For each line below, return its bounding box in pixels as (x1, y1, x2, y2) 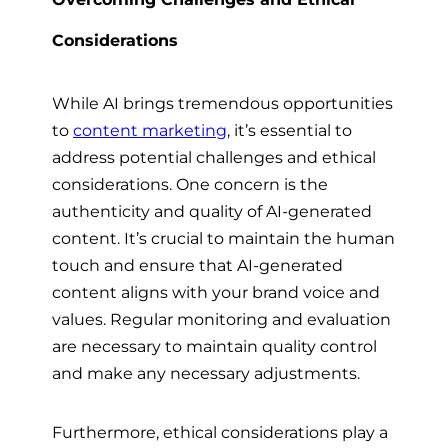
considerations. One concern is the (52, 173, 328, 194)
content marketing (73, 119, 227, 140)
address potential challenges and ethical (52, 146, 376, 167)
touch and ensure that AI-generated (52, 254, 343, 275)
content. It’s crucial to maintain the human (52, 227, 395, 248)
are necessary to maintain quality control (52, 335, 377, 356)
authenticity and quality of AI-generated (52, 200, 372, 221)
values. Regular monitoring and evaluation (52, 308, 391, 329)
